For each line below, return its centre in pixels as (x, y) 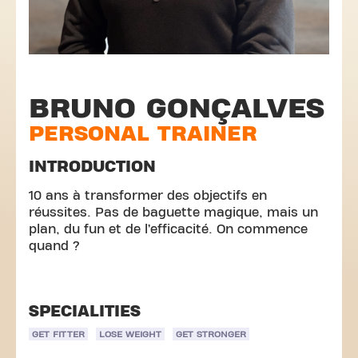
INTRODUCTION (92, 167)
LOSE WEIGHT (130, 334)
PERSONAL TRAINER (143, 134)
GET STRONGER (211, 334)
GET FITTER (58, 334)
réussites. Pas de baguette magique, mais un (173, 213)
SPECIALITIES (85, 311)
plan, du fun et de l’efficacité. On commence (168, 229)
